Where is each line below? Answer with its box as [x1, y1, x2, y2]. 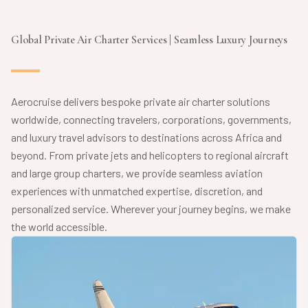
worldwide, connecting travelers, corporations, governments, [11, 113, 291, 126]
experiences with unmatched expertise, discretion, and [11, 184, 263, 198]
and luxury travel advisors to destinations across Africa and [11, 131, 282, 144]
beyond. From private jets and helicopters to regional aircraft [11, 148, 289, 162]
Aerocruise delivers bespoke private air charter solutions [11, 95, 270, 109]
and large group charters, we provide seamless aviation [11, 166, 263, 180]
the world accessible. [11, 220, 107, 234]
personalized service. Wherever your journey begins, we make [11, 202, 291, 216]
